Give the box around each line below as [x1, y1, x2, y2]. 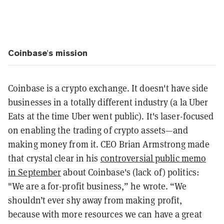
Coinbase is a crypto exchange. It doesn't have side [8, 82, 208, 94]
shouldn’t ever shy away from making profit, [8, 194, 182, 206]
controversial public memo [100, 152, 206, 164]
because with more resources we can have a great [8, 208, 202, 220]
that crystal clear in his [8, 152, 100, 164]
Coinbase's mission [8, 47, 87, 58]
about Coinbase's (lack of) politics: [61, 166, 199, 178]
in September [8, 166, 61, 178]
